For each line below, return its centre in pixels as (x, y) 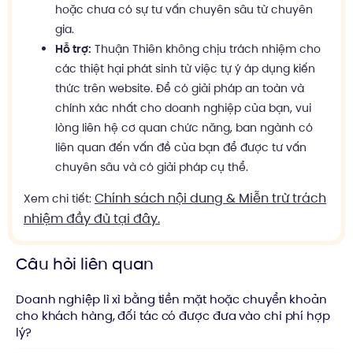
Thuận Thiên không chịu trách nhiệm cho (206, 49)
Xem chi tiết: (59, 199)
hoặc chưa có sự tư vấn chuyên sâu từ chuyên (184, 9)
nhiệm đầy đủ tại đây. (92, 219)
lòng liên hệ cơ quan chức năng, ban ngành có (184, 128)
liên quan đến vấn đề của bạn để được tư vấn (181, 147)
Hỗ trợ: (73, 49)
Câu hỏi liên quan (85, 264)
